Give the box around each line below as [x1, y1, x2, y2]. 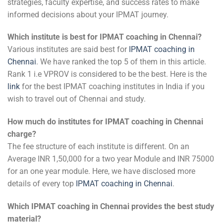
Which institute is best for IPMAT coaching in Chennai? [7, 32, 202, 42]
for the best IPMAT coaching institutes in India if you [20, 82, 205, 92]
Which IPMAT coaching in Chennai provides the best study [7, 202, 214, 212]
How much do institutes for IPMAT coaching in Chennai [7, 117, 203, 127]
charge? [7, 129, 36, 139]
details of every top [7, 179, 76, 189]
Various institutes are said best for [7, 45, 129, 55]
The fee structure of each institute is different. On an [7, 142, 189, 152]
